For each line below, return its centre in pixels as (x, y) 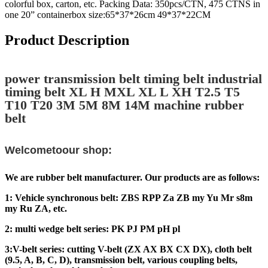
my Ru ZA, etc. (36, 208)
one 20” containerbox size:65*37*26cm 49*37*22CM (108, 15)
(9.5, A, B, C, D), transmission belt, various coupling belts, (121, 260)
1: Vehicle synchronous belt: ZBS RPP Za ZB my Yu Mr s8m (129, 197)
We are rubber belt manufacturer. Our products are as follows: (132, 177)
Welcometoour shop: (58, 150)
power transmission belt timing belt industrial (133, 78)
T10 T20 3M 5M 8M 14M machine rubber (124, 105)
